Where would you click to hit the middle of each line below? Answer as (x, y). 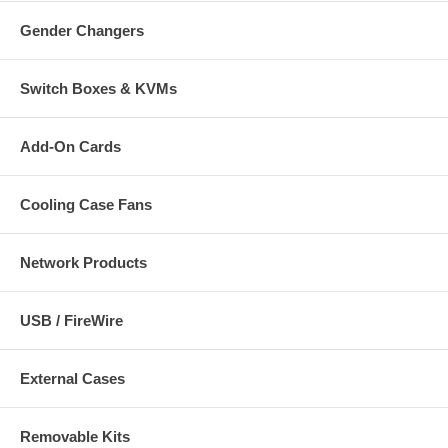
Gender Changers (82, 31)
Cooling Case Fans (86, 205)
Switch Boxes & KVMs (98, 89)
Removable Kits (75, 437)
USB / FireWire (71, 321)
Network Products (83, 263)
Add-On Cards (70, 147)
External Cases (72, 379)
